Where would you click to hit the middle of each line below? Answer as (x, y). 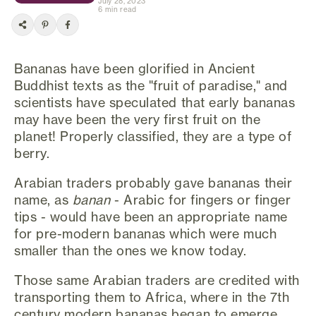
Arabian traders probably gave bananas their (153, 182)
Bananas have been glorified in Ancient (135, 68)
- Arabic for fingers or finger (201, 199)
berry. (32, 153)
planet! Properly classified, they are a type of (153, 136)
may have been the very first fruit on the (138, 119)
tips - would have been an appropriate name (151, 216)
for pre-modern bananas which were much (146, 233)
